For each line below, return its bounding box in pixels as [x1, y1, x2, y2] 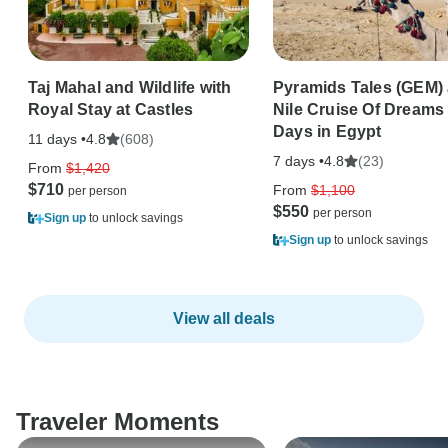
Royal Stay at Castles [28, 100, 194, 118]
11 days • [28, 130, 86, 147]
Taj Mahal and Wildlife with [28, 78, 232, 96]
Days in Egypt [273, 122, 382, 140]
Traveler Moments [16, 407, 219, 435]
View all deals [173, 309, 275, 327]
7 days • [273, 152, 324, 169]
